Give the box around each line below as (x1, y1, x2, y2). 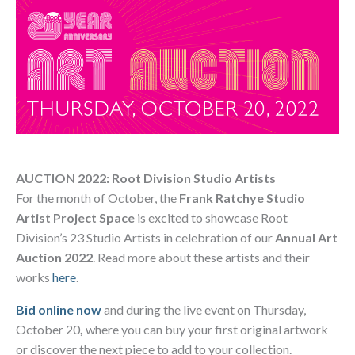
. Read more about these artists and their (93, 250, 310, 265)
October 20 (16, 322, 80, 338)
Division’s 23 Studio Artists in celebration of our (16, 230, 275, 246)
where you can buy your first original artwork (83, 322, 328, 338)
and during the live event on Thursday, (101, 302, 306, 318)
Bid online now (16, 302, 101, 318)
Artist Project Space (16, 210, 135, 226)
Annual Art (275, 230, 338, 246)
